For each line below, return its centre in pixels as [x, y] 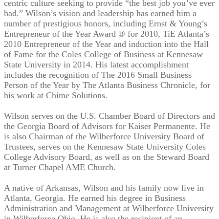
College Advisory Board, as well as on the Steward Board [107, 157]
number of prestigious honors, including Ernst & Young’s [106, 23]
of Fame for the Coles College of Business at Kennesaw [103, 54]
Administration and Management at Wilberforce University [109, 208]
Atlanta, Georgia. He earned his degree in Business [95, 198]
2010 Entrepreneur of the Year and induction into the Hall [106, 44]
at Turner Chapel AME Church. [60, 167]
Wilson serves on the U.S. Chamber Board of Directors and [109, 116]
